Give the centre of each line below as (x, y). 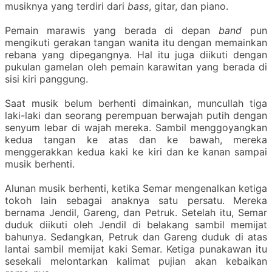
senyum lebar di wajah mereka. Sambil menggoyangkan (136, 127)
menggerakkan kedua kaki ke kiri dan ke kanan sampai (136, 151)
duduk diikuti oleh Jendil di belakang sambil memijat (136, 224)
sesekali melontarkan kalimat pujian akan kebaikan (136, 261)
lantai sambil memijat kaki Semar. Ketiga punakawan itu (136, 249)
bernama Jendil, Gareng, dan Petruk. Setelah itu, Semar (136, 212)
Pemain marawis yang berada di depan (112, 30)
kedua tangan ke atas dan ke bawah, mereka (136, 139)
